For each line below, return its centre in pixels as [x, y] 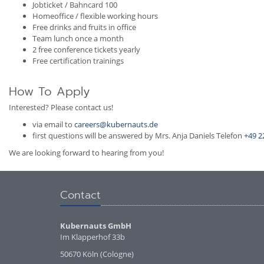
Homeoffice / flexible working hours [95, 16]
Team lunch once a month [78, 38]
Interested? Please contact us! [61, 107]
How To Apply [49, 91]
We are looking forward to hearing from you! [86, 153]
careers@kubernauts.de [116, 124]
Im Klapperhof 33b [93, 237]
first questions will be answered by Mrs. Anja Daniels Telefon [138, 136]
